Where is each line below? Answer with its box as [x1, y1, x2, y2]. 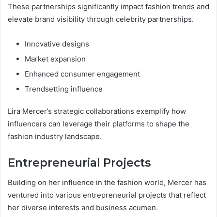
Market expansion [25, 54, 86, 64]
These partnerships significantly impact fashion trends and [8, 2, 209, 12]
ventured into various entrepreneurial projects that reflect [8, 190, 206, 200]
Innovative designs [25, 39, 89, 49]
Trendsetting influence [25, 84, 103, 94]
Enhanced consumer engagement [25, 69, 140, 79]
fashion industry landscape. [8, 132, 102, 141]
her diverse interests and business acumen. [8, 202, 158, 212]
